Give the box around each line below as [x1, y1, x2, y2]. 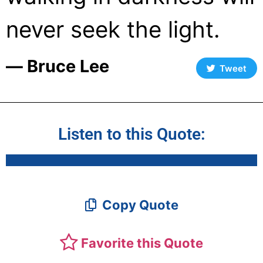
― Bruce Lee [6, 56, 109, 76]
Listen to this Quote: [58, 124, 205, 144]
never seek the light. [6, 16, 220, 43]
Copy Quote [99, 197, 178, 213]
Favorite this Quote [81, 235, 203, 251]
